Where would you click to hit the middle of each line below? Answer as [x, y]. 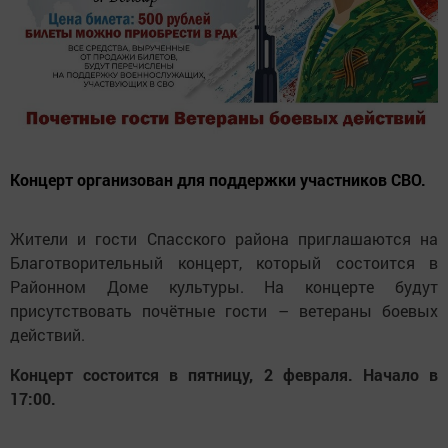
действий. [47, 335]
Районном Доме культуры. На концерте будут [224, 287]
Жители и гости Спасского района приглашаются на [224, 239]
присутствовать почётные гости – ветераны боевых [224, 311]
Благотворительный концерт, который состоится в [224, 263]
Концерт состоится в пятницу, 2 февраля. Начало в [224, 375]
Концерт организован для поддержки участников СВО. [218, 180]
